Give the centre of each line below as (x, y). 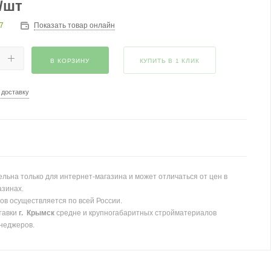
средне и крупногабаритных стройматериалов (135, 213)
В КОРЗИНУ (70, 61)
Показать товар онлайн (74, 25)
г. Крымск (36, 213)
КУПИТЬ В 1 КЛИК (169, 61)
